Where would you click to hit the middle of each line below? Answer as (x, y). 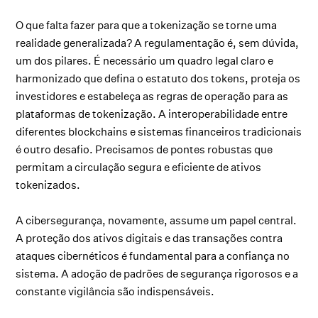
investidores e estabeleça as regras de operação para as (152, 97)
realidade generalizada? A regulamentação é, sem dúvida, (158, 43)
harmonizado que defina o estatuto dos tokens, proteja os (158, 79)
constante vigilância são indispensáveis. (115, 292)
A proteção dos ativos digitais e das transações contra (149, 238)
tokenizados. (48, 185)
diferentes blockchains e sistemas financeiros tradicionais (159, 132)
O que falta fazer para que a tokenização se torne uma (147, 26)
